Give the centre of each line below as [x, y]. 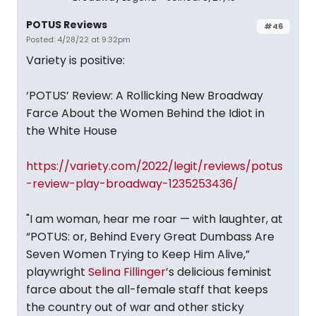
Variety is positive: [75, 60]
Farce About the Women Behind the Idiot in [145, 113]
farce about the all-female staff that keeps [147, 290]
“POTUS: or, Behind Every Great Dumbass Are [150, 237]
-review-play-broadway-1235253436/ [132, 184]
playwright [57, 272]
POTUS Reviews [67, 25]
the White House [72, 131]
